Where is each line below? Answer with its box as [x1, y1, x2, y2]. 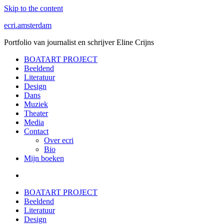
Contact [24, 127, 48, 135]
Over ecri [44, 136, 73, 144]
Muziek [24, 100, 48, 108]
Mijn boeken [24, 154, 64, 162]
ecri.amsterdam [4, 21, 51, 29]
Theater [24, 109, 48, 117]
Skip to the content [4, 4, 63, 12]
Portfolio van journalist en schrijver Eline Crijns [4, 38, 154, 46]
